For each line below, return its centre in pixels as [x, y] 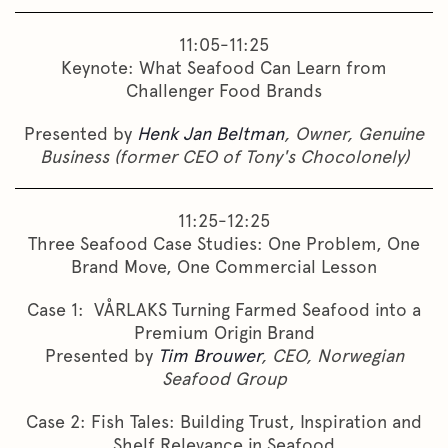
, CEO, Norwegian [332, 355]
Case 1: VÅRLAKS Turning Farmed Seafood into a [224, 309]
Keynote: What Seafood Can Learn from [224, 67]
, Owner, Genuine [354, 133]
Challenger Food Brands [224, 90]
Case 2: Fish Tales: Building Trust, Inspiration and [224, 421]
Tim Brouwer [209, 355]
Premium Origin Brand [224, 332]
